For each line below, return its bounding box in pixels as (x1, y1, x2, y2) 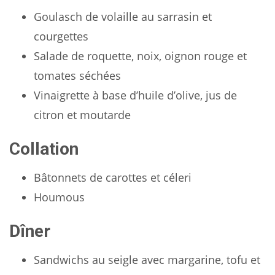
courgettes (34, 28, 88, 44)
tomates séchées (34, 68, 121, 83)
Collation (9, 138, 79, 159)
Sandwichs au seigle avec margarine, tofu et (34, 252, 260, 267)
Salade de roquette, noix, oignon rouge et (34, 48, 247, 63)
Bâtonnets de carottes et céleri (34, 169, 192, 185)
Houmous (34, 189, 85, 204)
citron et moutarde (34, 107, 131, 122)
